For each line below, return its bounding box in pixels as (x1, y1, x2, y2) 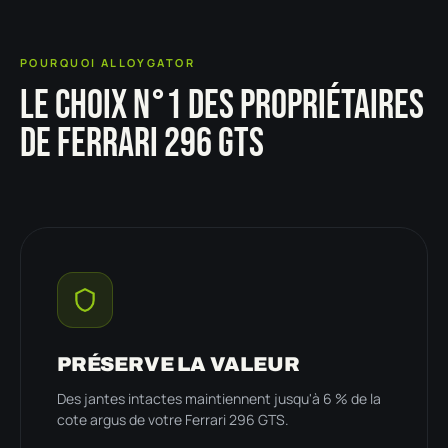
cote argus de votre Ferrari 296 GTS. (57, 409, 289, 429)
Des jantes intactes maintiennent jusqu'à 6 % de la (57, 388, 381, 408)
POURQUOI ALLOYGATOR (20, 54, 195, 70)
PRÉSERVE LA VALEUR (57, 352, 300, 375)
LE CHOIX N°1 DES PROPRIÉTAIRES (20, 81, 424, 130)
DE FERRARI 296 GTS (20, 119, 264, 168)
